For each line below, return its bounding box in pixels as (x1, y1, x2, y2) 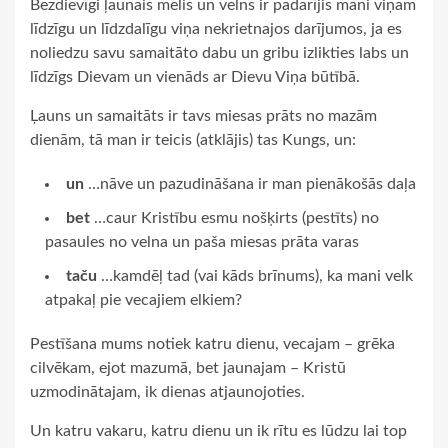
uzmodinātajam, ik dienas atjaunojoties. (30, 383, 305, 400)
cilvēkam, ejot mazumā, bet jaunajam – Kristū (30, 359, 346, 376)
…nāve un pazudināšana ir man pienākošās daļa (84, 175, 416, 192)
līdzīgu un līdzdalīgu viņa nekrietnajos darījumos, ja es (30, 20, 402, 37)
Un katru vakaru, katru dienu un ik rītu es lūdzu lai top (30, 422, 407, 439)
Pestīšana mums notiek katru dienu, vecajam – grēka (30, 335, 395, 352)
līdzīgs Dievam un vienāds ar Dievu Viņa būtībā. (30, 68, 360, 85)
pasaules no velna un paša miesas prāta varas (45, 233, 359, 250)
